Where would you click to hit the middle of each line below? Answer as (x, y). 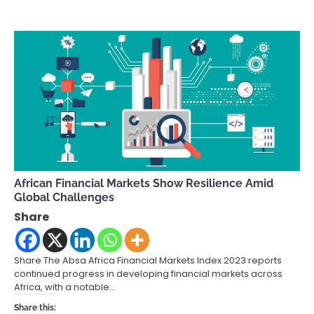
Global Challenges (64, 198)
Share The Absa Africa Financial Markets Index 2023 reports (148, 261)
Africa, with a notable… (65, 287)
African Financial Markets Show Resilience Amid (144, 184)
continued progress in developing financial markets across (148, 274)
